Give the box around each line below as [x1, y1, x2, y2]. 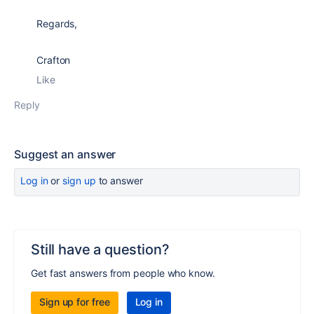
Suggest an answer [14, 147, 116, 161]
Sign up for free [39, 296, 110, 308]
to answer [95, 175, 143, 186]
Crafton [36, 54, 71, 66]
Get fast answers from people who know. [31, 267, 215, 279]
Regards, [36, 18, 78, 29]
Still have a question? [31, 241, 170, 258]
